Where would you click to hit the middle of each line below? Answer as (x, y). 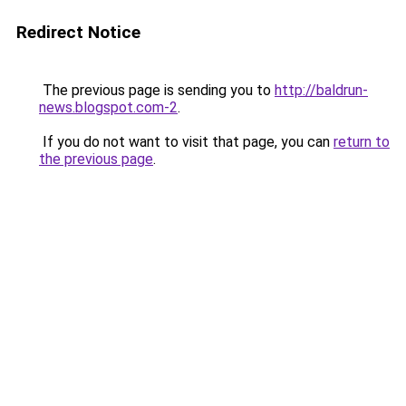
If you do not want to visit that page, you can (186, 142)
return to (362, 142)
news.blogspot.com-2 (108, 107)
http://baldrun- (321, 90)
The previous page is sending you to (157, 90)
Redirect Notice (78, 32)
